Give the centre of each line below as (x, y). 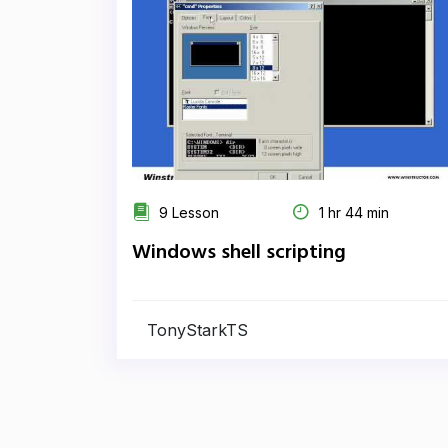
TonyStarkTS (197, 330)
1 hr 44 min (352, 212)
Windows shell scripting (239, 253)
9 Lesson (187, 212)
